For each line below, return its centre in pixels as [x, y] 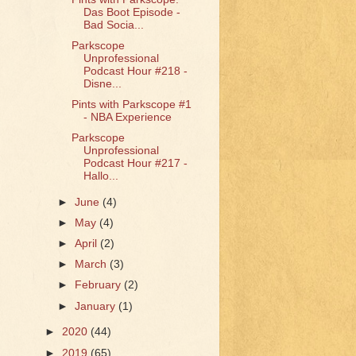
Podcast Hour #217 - [135, 163]
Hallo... [101, 176]
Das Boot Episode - [132, 12]
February [100, 285]
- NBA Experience [127, 117]
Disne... [102, 83]
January [97, 306]
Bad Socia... [113, 25]
